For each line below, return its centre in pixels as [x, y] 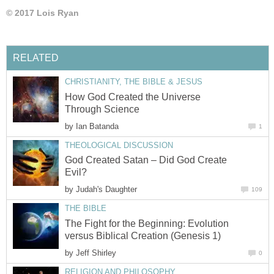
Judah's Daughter [106, 190]
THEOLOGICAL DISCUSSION [119, 145]
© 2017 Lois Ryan [43, 13]
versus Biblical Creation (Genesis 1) [143, 235]
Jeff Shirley [96, 253]
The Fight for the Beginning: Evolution [147, 223]
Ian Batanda [97, 126]
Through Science [102, 109]
